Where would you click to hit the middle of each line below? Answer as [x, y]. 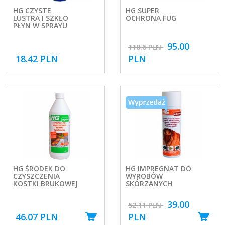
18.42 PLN [37, 59]
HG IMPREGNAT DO [158, 168]
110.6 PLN [146, 47]
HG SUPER [142, 10]
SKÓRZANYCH [149, 183]
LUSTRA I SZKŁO [41, 18]
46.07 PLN [37, 217]
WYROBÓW [144, 176]
